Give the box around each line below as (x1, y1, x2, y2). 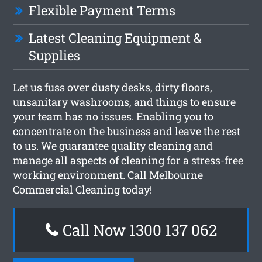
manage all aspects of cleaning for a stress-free (13, 153, 244, 167)
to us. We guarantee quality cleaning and (13, 138, 213, 153)
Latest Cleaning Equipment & (29, 29, 202, 46)
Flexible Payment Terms (29, 1, 176, 19)
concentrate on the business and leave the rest (13, 123, 241, 138)
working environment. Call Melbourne (13, 167, 204, 182)
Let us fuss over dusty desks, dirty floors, (13, 80, 213, 94)
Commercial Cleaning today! (13, 182, 153, 196)
